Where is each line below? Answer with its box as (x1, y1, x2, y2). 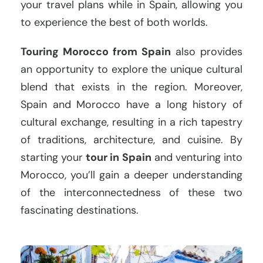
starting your (21, 150, 86, 164)
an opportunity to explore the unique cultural (21, 62, 242, 76)
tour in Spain (86, 150, 151, 164)
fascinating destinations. (21, 203, 139, 217)
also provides (171, 44, 242, 59)
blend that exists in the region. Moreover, (21, 79, 242, 94)
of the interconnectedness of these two (21, 185, 242, 200)
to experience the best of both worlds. (21, 15, 208, 29)
